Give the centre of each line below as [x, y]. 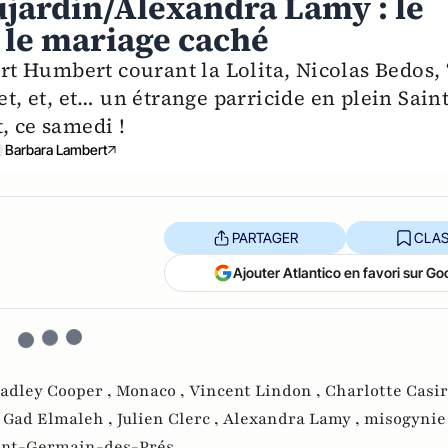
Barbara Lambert [56, 150]
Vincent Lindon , [257, 391]
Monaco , [152, 391]
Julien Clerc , [170, 419]
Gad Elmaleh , [60, 419]
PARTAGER [264, 237]
